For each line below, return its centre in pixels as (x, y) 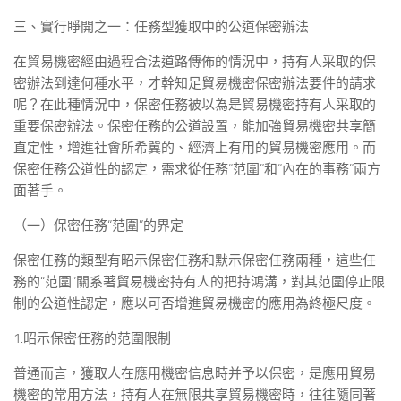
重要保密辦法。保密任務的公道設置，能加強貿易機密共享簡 (195, 126)
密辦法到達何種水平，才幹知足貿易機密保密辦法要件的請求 (195, 83)
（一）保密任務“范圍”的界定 (98, 226)
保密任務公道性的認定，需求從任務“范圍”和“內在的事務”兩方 (197, 169)
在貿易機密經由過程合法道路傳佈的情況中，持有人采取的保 (195, 62)
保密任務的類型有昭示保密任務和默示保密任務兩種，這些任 (195, 260)
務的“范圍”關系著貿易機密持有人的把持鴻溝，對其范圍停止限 (199, 282)
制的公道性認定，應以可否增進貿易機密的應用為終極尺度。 (195, 303)
